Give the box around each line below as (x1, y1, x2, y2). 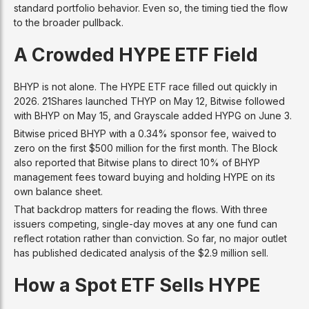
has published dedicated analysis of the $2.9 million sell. (14, 246, 268, 259)
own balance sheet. (14, 185, 103, 197)
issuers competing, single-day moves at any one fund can (14, 217, 277, 230)
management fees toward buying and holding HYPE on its (14, 170, 275, 183)
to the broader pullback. (14, 16, 123, 28)
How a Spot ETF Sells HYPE (14, 273, 260, 296)
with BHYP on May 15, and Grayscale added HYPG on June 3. (14, 109, 292, 121)
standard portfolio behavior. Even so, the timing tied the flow (14, 1, 288, 14)
